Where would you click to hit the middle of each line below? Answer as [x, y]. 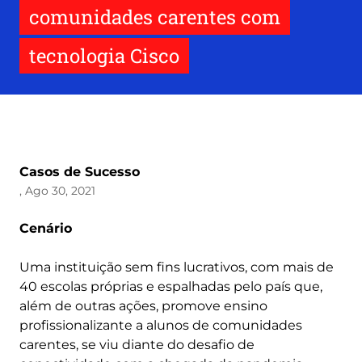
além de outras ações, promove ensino [143, 306]
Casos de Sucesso [80, 172]
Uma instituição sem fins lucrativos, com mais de [177, 267]
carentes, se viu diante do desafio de [137, 345]
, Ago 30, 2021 [57, 191]
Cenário [46, 228]
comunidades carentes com [155, 17]
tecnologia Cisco [104, 56]
